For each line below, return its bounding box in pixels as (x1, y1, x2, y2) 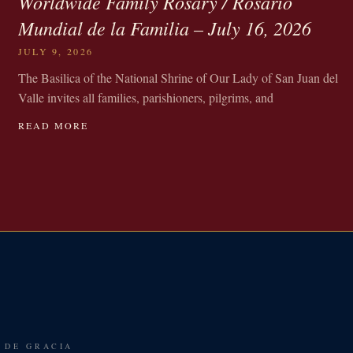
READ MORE (17, 118, 88, 132)
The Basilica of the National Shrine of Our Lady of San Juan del (17, 69, 338, 86)
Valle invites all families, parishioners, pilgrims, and (17, 88, 273, 106)
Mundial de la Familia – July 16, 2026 (17, 14, 311, 40)
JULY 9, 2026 (17, 44, 94, 58)
